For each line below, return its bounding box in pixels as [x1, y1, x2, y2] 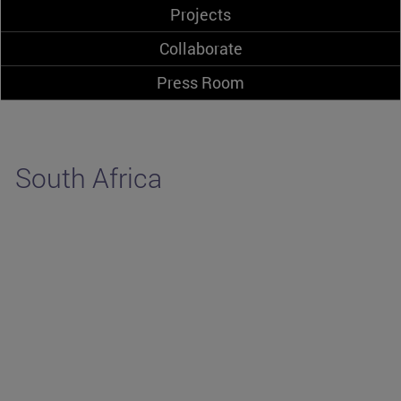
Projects [170, 4, 231, 26]
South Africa [15, 160, 162, 196]
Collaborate [158, 38, 243, 60]
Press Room [157, 72, 244, 94]
